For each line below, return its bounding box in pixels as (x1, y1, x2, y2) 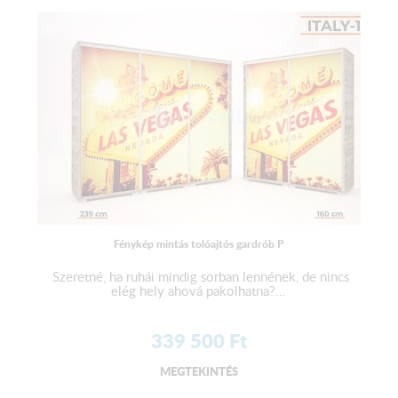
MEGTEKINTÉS (159, 362, 238, 380)
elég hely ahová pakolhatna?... (111, 282, 287, 300)
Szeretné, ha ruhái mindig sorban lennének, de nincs (48, 267, 349, 286)
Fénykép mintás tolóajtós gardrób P (113, 236, 284, 252)
